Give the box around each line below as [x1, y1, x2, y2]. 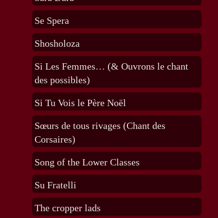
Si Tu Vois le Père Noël [34, 97, 126, 109]
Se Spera [34, 15, 69, 26]
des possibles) [34, 74, 90, 86]
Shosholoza [34, 38, 80, 49]
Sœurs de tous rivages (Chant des [34, 120, 165, 131]
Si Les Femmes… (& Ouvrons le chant [34, 61, 188, 72]
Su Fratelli [34, 180, 76, 191]
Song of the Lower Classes [34, 157, 140, 168]
